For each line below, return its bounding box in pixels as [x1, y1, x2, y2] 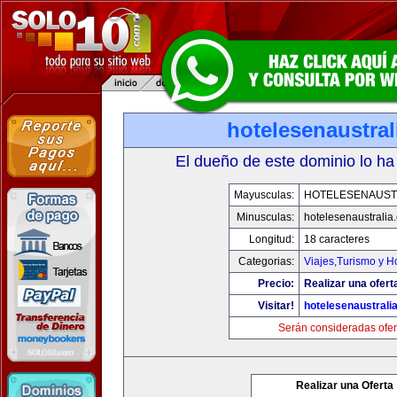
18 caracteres [304, 233, 370, 245]
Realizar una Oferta [296, 379, 393, 392]
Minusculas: [237, 211, 294, 223]
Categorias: [238, 255, 294, 268]
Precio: [258, 277, 294, 290]
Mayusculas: [234, 189, 294, 201]
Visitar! [258, 300, 294, 312]
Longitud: [249, 233, 294, 245]
